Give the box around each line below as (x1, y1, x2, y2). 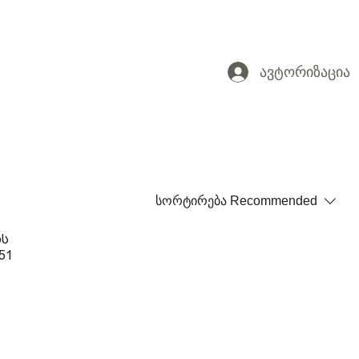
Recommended (230, 194, 317, 208)
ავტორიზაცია (260, 63, 350, 80)
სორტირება (155, 194, 227, 208)
